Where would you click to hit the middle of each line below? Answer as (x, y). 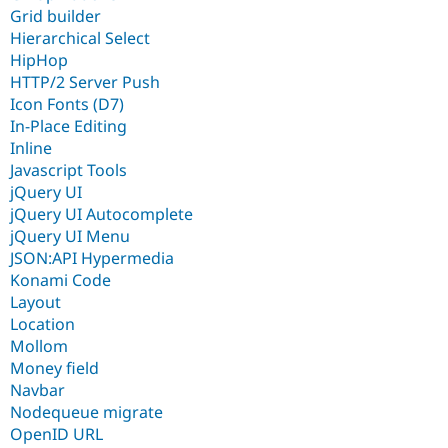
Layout (35, 301)
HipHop (39, 59)
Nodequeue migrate (86, 411)
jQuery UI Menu (70, 235)
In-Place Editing (68, 125)
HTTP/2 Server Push (85, 81)
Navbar (37, 389)
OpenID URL (56, 433)
